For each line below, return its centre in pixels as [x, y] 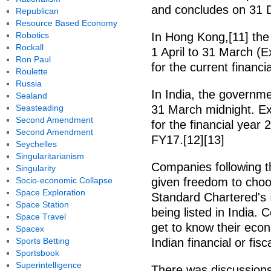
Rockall [29, 47]
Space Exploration [50, 192]
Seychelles [36, 144]
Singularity [35, 168]
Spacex [30, 229]
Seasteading [39, 108]
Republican [37, 11]
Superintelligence [48, 265]
